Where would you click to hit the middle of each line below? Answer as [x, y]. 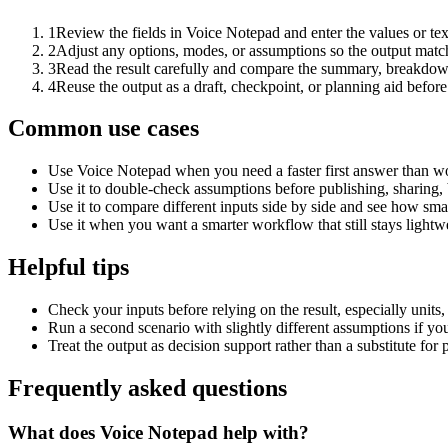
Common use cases [103, 128]
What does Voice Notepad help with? [158, 432]
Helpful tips [68, 267]
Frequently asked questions [147, 388]
